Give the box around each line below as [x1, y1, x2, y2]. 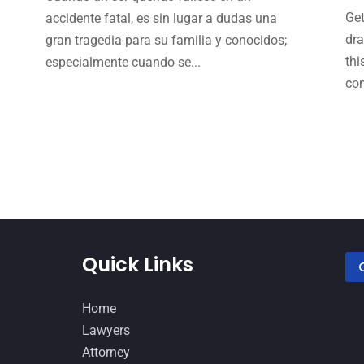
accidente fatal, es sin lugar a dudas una [45, 10, 277, 26]
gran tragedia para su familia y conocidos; [45, 32, 287, 48]
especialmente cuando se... [45, 54, 201, 70]
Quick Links [81, 251, 193, 279]
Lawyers [81, 323, 130, 339]
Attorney [81, 344, 130, 361]
